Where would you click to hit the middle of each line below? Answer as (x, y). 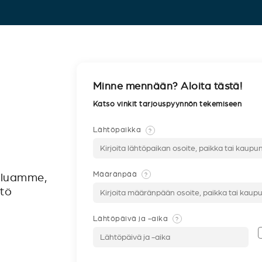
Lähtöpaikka (118, 130)
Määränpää (116, 174)
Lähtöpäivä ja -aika (132, 218)
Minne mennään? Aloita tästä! (168, 86)
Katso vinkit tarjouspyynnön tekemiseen (168, 104)
